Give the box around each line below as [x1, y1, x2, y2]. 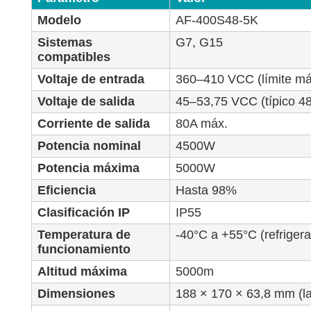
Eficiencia [37, 183, 96, 198]
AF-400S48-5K [176, 13, 259, 28]
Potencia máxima [37, 161, 140, 176]
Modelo [37, 13, 82, 28]
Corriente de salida [37, 117, 151, 131]
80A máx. [176, 117, 228, 131]
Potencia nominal [37, 139, 142, 153]
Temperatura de [37, 228, 131, 242]
